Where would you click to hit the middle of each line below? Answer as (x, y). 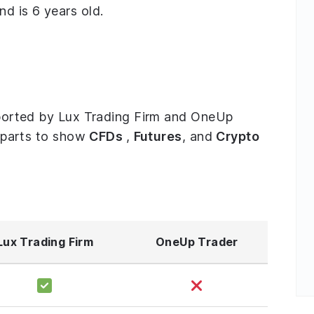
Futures (158, 136)
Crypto (238, 136)
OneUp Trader (197, 241)
